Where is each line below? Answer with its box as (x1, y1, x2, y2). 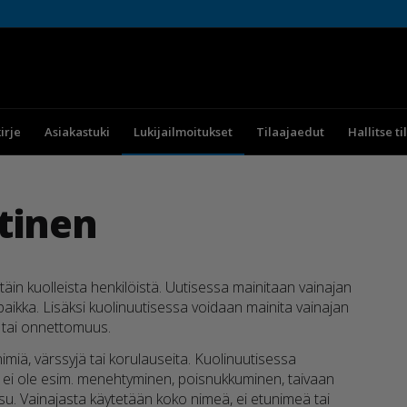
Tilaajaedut (255, 124, 324, 140)
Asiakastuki (44, 124, 110, 140)
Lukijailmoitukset (133, 124, 233, 140)
